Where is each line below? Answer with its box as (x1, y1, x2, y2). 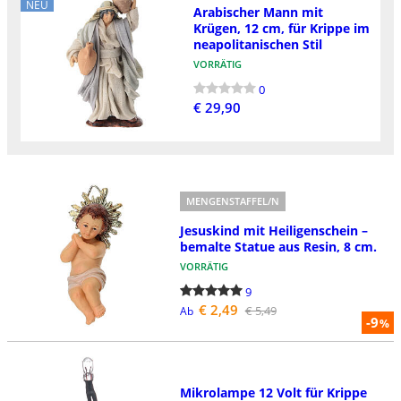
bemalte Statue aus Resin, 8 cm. (179, 237, 377, 255)
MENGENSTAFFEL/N (185, 193, 279, 208)
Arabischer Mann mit (192, 3, 323, 21)
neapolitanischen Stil (192, 35, 322, 53)
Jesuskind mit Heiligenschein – (179, 221, 368, 239)
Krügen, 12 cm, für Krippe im (192, 19, 370, 37)
